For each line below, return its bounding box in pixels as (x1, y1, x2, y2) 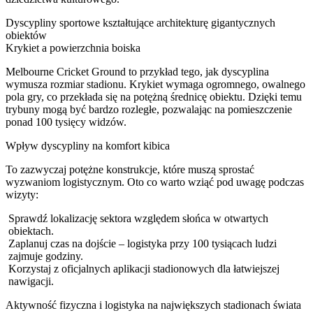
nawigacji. (8, 275, 54, 287)
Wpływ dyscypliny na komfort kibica (6, 139, 170, 152)
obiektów (6, 29, 47, 41)
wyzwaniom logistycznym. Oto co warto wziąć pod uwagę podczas (6, 175, 304, 188)
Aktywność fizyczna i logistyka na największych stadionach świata (6, 298, 301, 311)
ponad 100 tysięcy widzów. (6, 115, 126, 128)
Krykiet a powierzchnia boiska (6, 41, 140, 54)
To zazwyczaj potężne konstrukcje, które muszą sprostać (6, 163, 254, 175)
